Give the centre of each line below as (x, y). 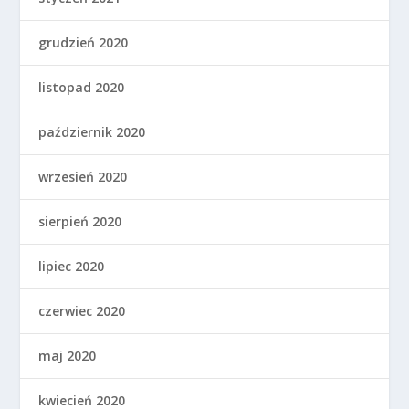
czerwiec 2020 (82, 311)
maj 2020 (68, 356)
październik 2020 (92, 132)
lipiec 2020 (72, 267)
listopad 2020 (82, 88)
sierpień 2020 (80, 222)
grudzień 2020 (84, 43)
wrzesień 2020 (83, 177)
